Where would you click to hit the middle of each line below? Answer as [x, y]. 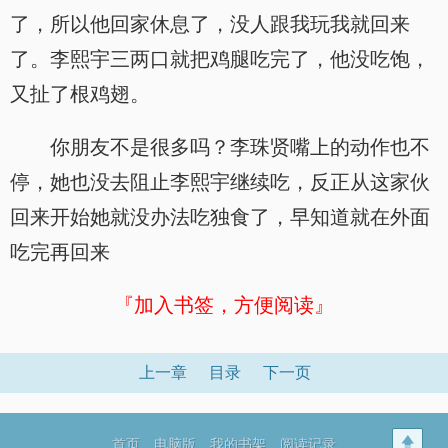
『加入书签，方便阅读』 [224, 305]
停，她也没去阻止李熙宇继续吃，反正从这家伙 [220, 182]
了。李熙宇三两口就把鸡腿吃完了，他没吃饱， [220, 59]
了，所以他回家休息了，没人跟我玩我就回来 [210, 24]
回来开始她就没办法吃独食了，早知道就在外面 [220, 217]
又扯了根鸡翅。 [80, 94]
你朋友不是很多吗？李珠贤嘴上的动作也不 [240, 147]
